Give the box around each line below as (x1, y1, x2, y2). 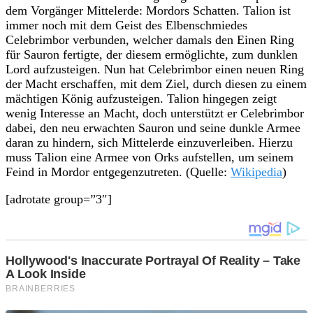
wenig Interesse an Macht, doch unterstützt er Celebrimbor (6, 105, 304, 120)
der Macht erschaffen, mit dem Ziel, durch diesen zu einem (6, 76, 307, 91)
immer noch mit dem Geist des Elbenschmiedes (6, 17, 247, 32)
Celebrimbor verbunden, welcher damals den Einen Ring (6, 32, 294, 47)
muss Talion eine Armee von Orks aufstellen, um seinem (6, 150, 293, 164)
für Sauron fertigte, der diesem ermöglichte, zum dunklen (6, 47, 298, 61)
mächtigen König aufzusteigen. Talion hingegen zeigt (6, 91, 277, 105)
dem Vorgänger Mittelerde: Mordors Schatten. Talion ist (6, 3, 291, 17)
